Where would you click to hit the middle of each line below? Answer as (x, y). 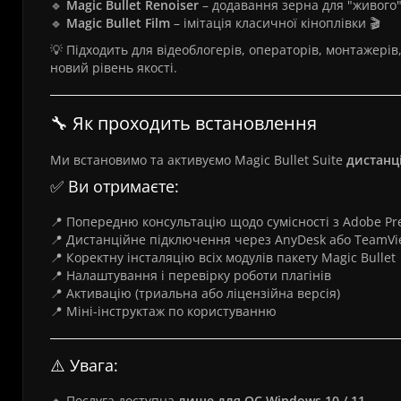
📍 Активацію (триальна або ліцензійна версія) (195, 293)
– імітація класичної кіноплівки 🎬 (275, 23)
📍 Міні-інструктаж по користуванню (163, 311)
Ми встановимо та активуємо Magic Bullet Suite (198, 160)
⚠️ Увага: (84, 365)
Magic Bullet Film (118, 23)
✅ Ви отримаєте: (115, 186)
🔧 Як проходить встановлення (183, 123)
